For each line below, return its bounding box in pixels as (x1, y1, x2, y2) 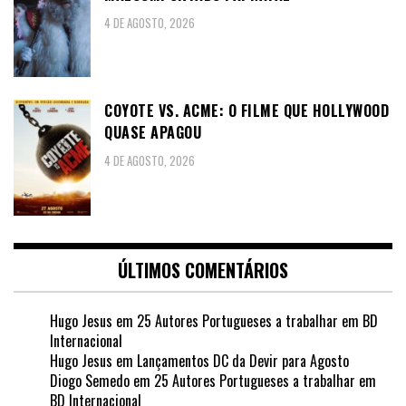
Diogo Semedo (50, 369, 130, 391)
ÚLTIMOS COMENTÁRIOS (118, 256, 288, 284)
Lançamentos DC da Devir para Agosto (137, 349, 349, 372)
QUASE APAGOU (104, 121, 201, 144)
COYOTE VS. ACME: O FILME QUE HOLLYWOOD (104, 100, 389, 122)
